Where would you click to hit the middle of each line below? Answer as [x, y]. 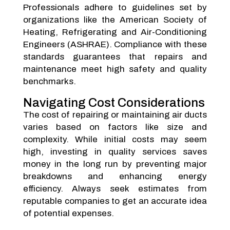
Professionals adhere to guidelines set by [115, 7]
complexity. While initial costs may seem [115, 139]
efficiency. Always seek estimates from [115, 189]
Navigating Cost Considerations [114, 103]
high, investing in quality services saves [115, 152]
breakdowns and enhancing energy [115, 176]
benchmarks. [49, 81]
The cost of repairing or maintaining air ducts [115, 115]
